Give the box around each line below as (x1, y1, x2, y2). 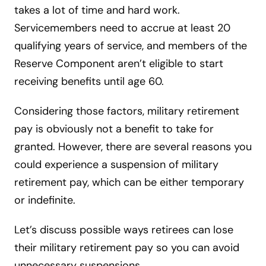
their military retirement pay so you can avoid (14, 240, 239, 255)
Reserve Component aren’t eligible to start (14, 56, 223, 71)
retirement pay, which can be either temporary (14, 175, 244, 189)
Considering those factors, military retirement (14, 103, 239, 118)
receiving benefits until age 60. (14, 74, 167, 88)
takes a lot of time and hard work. (14, 2, 180, 17)
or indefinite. (14, 192, 75, 207)
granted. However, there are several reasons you (14, 139, 252, 154)
